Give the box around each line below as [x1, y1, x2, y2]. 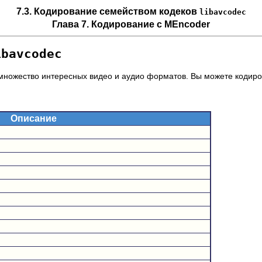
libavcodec [199, 8, 246, 16]
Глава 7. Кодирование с [52, 19, 164, 29]
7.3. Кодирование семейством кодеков [16, 6, 199, 16]
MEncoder [164, 19, 210, 29]
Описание [10, 113, 57, 123]
